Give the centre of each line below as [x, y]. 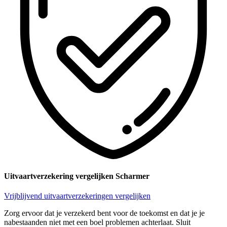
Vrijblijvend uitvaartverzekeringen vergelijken [77, 196]
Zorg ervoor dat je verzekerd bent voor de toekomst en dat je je [104, 213]
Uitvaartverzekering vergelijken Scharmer [77, 176]
